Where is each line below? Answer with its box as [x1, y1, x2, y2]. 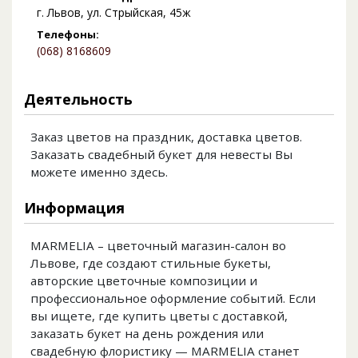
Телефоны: [37, 27, 99, 42]
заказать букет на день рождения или [30, 325, 264, 342]
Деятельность [24, 89, 133, 109]
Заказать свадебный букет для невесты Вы [30, 146, 292, 163]
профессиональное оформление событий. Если [30, 290, 316, 307]
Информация [24, 198, 125, 218]
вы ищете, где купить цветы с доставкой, [30, 308, 288, 324]
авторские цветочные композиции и [30, 272, 257, 289]
